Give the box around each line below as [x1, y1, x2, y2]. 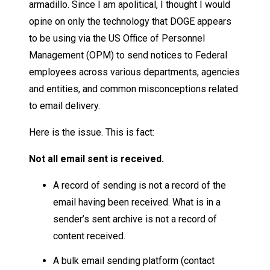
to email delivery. [29, 99, 100, 111]
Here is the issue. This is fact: [29, 126, 154, 138]
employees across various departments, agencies [29, 66, 240, 78]
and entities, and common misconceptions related [29, 83, 238, 95]
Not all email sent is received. [29, 152, 164, 165]
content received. [53, 230, 125, 242]
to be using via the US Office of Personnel [29, 32, 205, 44]
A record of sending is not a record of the [53, 179, 226, 191]
